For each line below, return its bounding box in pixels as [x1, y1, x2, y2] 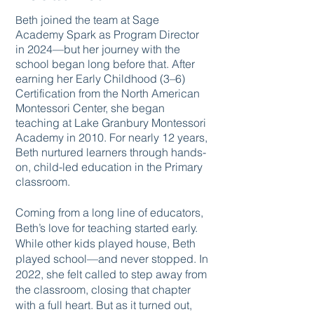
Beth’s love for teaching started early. [15, 221, 198, 235]
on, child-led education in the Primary [15, 160, 203, 174]
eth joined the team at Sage [22, 13, 159, 27]
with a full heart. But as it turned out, [15, 298, 192, 312]
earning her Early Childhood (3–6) [15, 71, 185, 86]
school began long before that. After [15, 57, 195, 71]
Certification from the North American [15, 86, 200, 100]
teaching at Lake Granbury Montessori [15, 116, 206, 130]
